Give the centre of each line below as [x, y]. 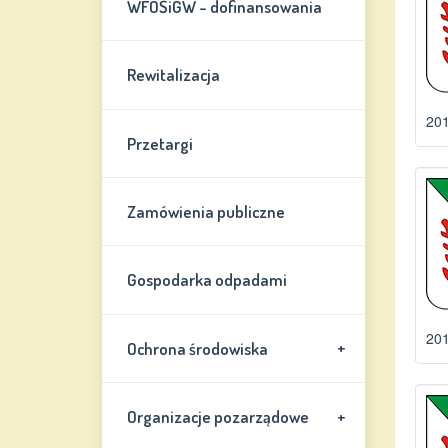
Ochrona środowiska [198, 348]
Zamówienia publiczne [206, 212]
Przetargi [160, 143]
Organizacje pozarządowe [218, 417]
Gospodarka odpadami [207, 280]
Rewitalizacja [174, 75]
